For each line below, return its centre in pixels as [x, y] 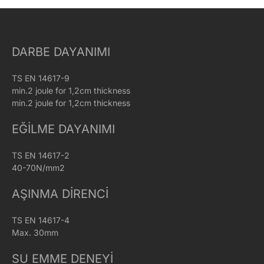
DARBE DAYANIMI [61, 52]
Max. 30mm [35, 233]
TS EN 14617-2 [41, 156]
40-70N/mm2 [38, 168]
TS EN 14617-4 [41, 220]
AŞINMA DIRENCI [60, 194]
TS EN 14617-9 [41, 78]
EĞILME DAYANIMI [63, 129]
